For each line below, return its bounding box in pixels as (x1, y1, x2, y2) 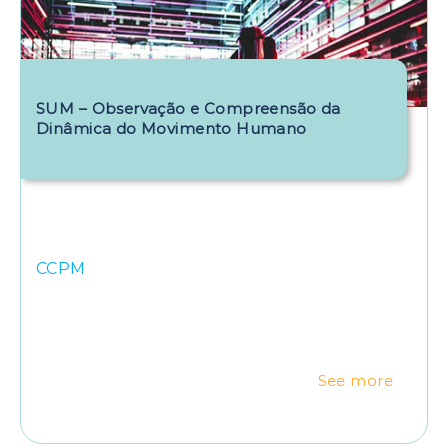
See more (317, 371, 393, 390)
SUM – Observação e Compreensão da (36, 98, 341, 118)
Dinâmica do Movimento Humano (36, 118, 307, 138)
